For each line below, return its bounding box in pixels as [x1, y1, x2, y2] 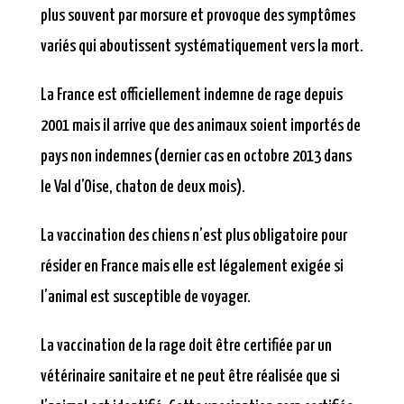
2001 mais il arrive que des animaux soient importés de [40, 117, 361, 135]
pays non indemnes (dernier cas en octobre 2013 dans [40, 148, 352, 166]
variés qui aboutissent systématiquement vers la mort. [40, 38, 363, 56]
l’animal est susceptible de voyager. [40, 289, 251, 307]
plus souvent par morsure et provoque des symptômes [40, 7, 355, 25]
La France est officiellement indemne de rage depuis [40, 87, 343, 105]
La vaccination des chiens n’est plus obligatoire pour [40, 227, 347, 245]
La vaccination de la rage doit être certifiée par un [40, 337, 332, 355]
